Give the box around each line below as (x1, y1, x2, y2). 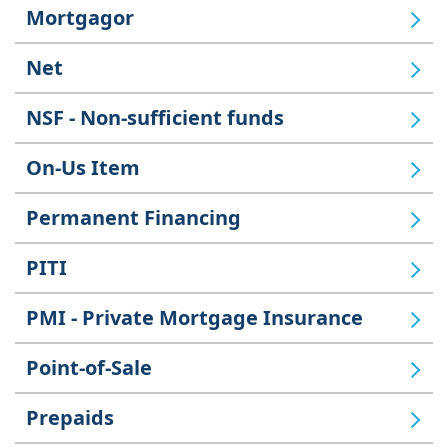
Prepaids (26, 404, 114, 432)
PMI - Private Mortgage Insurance (26, 304, 363, 332)
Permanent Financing (26, 204, 241, 232)
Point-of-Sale (26, 354, 152, 382)
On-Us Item (26, 154, 140, 182)
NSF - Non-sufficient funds (26, 104, 284, 132)
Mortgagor (26, 4, 134, 32)
